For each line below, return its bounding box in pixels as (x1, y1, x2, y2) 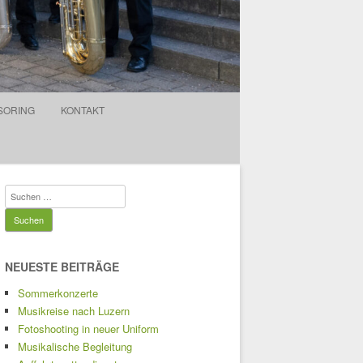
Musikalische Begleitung (18, 338, 132, 354)
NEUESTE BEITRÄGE (5, 258, 119, 275)
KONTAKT (61, 102, 105, 117)
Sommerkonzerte (18, 284, 98, 301)
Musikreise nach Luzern (18, 302, 130, 318)
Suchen (4, 185, 40, 201)
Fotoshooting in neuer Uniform (18, 320, 159, 336)
